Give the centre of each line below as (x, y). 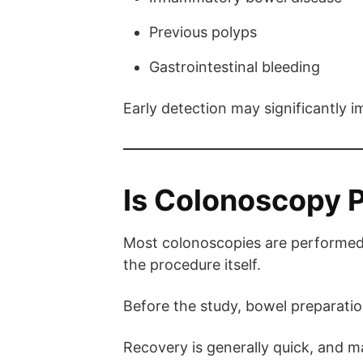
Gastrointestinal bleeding (235, 66)
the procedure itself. (192, 264)
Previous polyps (203, 32)
